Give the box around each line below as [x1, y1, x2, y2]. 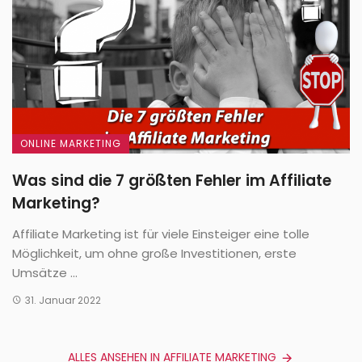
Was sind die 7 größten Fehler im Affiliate [12, 169, 331, 192]
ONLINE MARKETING [20, 136, 121, 150]
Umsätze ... [12, 263, 78, 281]
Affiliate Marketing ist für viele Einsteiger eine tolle [12, 225, 309, 242]
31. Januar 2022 [24, 293, 101, 307]
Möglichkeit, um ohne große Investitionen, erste [12, 244, 297, 262]
